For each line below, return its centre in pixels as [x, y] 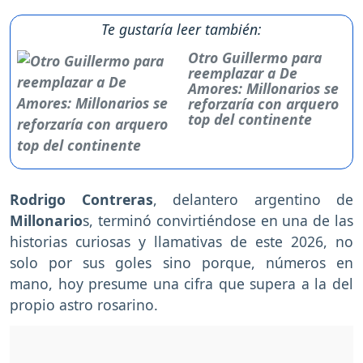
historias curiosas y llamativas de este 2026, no [181, 242]
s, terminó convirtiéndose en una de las [218, 221]
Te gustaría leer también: [181, 30]
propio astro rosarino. [84, 305]
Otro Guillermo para [255, 58]
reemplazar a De [243, 73]
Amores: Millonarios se [264, 89]
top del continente [250, 120]
